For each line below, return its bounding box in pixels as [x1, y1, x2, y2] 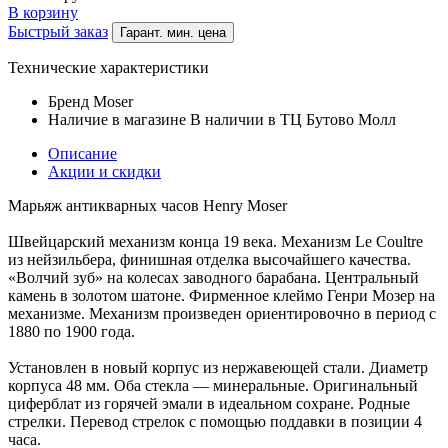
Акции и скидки [48, 162, 161, 180]
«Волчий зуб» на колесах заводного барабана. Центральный [8, 268, 419, 286]
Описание [48, 144, 117, 162]
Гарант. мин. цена [120, 24, 226, 40]
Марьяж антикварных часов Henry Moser [8, 196, 287, 214]
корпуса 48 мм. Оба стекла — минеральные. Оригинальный [8, 376, 418, 394]
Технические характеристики [8, 58, 209, 76]
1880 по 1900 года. [8, 322, 135, 340]
